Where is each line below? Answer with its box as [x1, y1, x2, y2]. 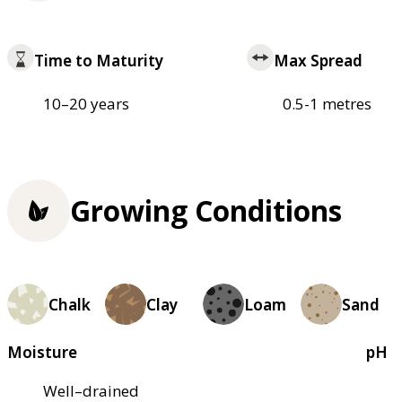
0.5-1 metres [282, 93, 371, 115]
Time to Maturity [34, 50, 163, 72]
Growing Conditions [70, 191, 342, 231]
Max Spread [273, 50, 363, 72]
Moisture [7, 342, 77, 363]
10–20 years [43, 93, 129, 115]
